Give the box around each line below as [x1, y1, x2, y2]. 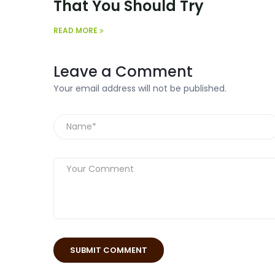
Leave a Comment [53, 61, 193, 82]
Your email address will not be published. [53, 82, 227, 95]
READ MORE [53, 25, 99, 36]
